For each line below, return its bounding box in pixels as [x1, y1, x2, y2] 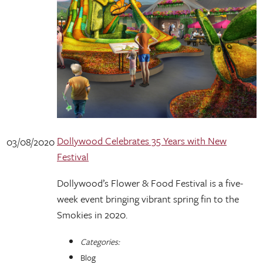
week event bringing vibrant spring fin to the [57, 191, 239, 206]
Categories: [80, 235, 120, 248]
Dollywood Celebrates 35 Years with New [57, 133, 227, 148]
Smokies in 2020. [57, 207, 127, 222]
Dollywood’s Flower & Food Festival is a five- [57, 176, 243, 190]
